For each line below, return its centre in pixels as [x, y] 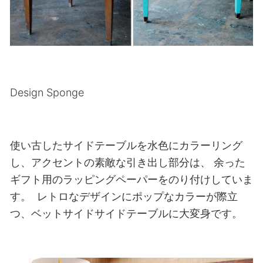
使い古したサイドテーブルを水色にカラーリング [126, 146]
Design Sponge [47, 93]
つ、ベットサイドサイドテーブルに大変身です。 [126, 214]
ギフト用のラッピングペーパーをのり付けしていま [131, 180]
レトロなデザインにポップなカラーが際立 [136, 197]
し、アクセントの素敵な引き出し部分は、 [110, 163]
